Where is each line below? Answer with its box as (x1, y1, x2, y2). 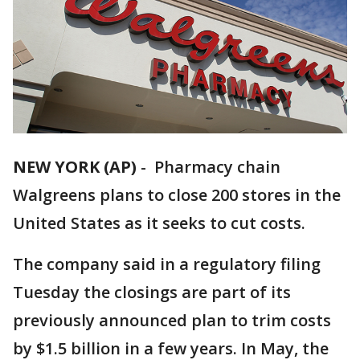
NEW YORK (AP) (13, 156, 137, 178)
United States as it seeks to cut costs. (13, 212, 305, 235)
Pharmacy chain (150, 156, 280, 178)
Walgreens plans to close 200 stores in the (13, 184, 341, 207)
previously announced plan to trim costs (13, 309, 331, 332)
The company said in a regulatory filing (13, 253, 321, 276)
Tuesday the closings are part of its (13, 281, 291, 304)
